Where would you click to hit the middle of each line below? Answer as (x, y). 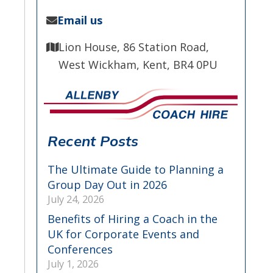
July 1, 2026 (73, 264)
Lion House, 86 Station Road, (133, 47)
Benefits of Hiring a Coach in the (132, 219)
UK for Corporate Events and (123, 234)
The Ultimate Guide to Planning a (135, 169)
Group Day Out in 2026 (107, 185)
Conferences (80, 249)
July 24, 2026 (76, 199)
